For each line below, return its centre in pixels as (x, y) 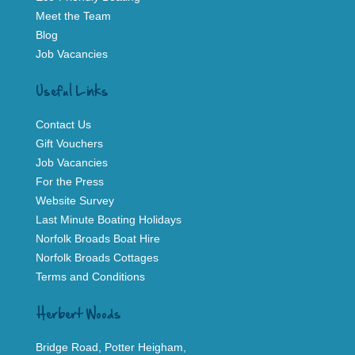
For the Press (70, 182)
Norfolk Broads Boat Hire (98, 239)
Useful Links (72, 92)
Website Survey (75, 201)
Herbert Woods (78, 315)
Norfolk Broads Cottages (97, 258)
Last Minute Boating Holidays (109, 220)
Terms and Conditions (90, 277)
